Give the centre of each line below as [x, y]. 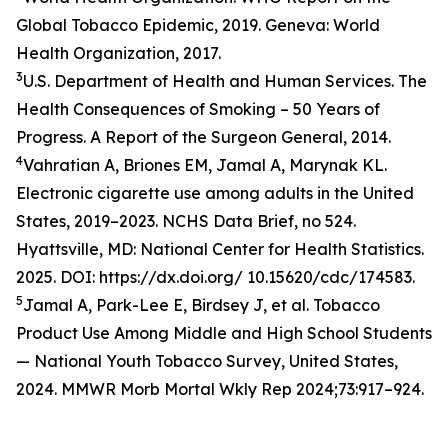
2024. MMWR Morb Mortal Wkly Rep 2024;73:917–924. [220, 389]
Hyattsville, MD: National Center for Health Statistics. [220, 249]
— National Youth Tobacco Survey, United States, [207, 361]
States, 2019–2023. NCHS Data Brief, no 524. [186, 221]
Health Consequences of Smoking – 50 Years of [198, 109]
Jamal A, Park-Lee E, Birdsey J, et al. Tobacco [201, 305]
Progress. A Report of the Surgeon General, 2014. [203, 137]
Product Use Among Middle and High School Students [224, 333]
